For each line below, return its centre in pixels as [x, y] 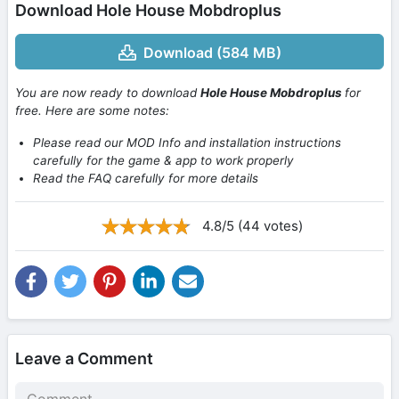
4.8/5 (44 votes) [252, 226]
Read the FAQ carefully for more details [146, 179]
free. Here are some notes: [92, 111]
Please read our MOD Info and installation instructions [187, 143]
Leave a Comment [84, 359]
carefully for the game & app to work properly [163, 161]
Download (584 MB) [212, 53]
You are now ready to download [108, 93]
